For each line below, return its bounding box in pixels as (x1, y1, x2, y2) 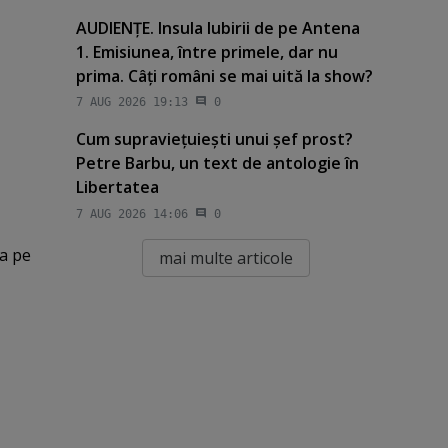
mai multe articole (158, 246, 293, 269)
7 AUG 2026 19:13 (75, 95, 188, 110)
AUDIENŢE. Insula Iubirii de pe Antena (75, 17, 360, 40)
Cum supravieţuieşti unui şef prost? (75, 128, 353, 151)
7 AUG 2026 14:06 (75, 206, 188, 221)
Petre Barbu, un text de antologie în (75, 152, 359, 175)
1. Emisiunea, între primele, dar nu (75, 41, 338, 64)
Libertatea (75, 176, 159, 199)
